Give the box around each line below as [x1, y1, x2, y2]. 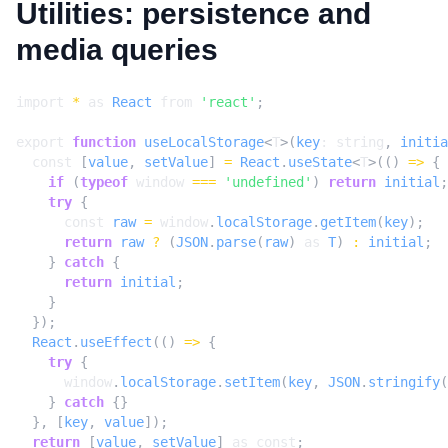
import [16, 94, 64, 111]
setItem [224, 374, 280, 391]
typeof [80, 174, 128, 191]
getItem [320, 214, 376, 231]
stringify [368, 374, 440, 391]
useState [288, 154, 352, 171]
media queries [16, 33, 218, 67]
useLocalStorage [144, 134, 264, 151]
